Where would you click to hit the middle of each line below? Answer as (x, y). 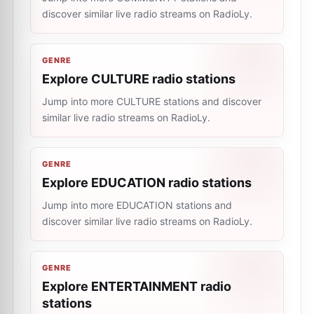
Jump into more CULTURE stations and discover (152, 101)
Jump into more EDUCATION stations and (137, 205)
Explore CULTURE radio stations (139, 79)
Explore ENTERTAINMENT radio (137, 286)
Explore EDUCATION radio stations (147, 183)
